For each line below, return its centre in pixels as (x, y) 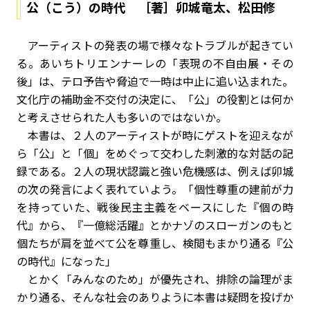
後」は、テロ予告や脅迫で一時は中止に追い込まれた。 (155, 81)
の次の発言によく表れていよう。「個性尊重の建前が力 (155, 189)
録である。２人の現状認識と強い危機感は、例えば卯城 (155, 171)
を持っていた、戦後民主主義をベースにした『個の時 (155, 207)
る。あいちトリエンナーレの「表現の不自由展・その (155, 63)
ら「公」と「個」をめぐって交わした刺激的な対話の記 (155, 153)
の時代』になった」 (66, 261)
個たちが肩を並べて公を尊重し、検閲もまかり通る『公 (155, 243)
